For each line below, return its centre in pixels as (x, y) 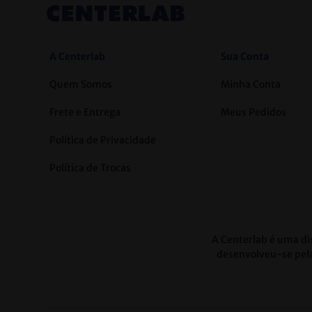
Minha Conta (250, 85)
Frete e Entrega (85, 112)
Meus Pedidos (253, 112)
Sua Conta (244, 57)
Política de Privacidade (102, 140)
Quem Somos (80, 85)
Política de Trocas (90, 168)
